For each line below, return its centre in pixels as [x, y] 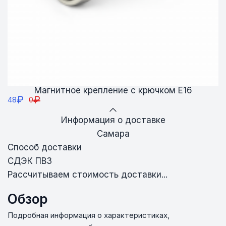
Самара [113, 133]
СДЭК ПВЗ [30, 161]
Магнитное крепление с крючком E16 [113, 90]
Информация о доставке [113, 120]
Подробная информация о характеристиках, [89, 215]
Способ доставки [45, 147]
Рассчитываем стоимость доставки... [88, 174]
